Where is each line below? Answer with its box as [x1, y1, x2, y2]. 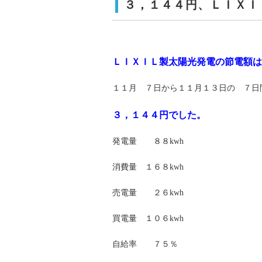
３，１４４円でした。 [112, 110, 206, 120]
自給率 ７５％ [112, 240, 178, 249]
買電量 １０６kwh [112, 214, 184, 223]
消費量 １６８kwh [112, 163, 184, 172]
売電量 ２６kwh [112, 188, 184, 198]
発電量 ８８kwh [112, 137, 184, 146]
